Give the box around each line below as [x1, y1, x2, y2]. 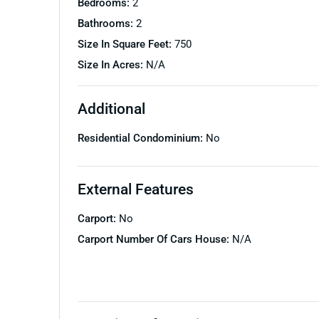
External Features [77, 179, 194, 198]
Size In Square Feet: [77, 37, 174, 51]
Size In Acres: [77, 58, 146, 71]
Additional [77, 99, 145, 117]
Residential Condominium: [77, 131, 206, 145]
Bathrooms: [77, 16, 136, 30]
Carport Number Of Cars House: [77, 232, 232, 246]
